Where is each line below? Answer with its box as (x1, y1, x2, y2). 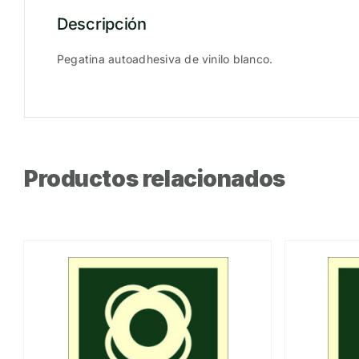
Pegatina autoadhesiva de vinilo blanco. (57, 51, 273, 66)
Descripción (57, 14, 147, 34)
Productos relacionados (24, 164, 285, 192)
